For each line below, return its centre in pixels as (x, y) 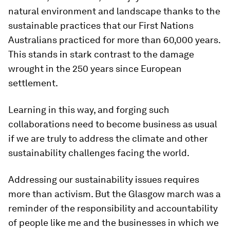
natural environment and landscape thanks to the (114, 11)
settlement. (33, 83)
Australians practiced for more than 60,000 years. (114, 40)
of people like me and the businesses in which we (113, 223)
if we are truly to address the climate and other (108, 138)
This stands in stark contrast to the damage (101, 54)
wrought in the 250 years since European (95, 69)
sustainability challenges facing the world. (99, 153)
